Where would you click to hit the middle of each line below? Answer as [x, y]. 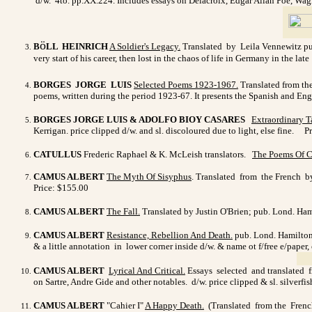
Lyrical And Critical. [147, 270]
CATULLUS [57, 154]
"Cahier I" [125, 305]
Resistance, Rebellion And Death [169, 235]
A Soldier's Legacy [144, 46]
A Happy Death [173, 305]
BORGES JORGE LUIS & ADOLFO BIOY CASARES [140, 119]
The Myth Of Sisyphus [149, 176]
